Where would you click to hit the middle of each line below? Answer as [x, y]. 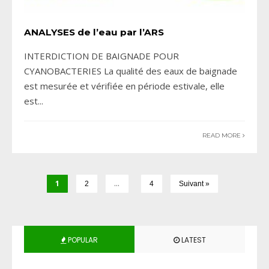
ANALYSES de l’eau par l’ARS [94, 32]
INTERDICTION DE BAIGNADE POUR [101, 56]
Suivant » [194, 184]
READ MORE [222, 136]
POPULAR [82, 240]
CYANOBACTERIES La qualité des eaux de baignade [131, 71]
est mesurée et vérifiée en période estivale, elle [124, 86]
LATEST [193, 240]
